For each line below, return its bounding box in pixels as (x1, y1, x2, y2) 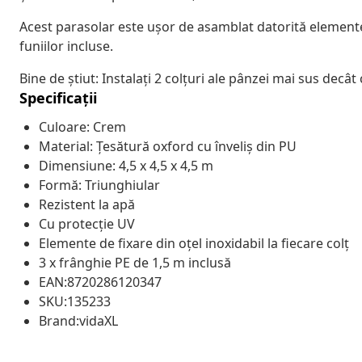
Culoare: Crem (39, 117, 126, 136)
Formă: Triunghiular (39, 175, 160, 194)
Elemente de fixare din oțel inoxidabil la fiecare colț (39, 234, 349, 252)
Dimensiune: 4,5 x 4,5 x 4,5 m (39, 156, 213, 175)
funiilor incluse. (19, 36, 113, 55)
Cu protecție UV (39, 214, 135, 233)
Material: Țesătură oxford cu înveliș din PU (39, 137, 297, 155)
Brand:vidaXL (39, 311, 118, 330)
